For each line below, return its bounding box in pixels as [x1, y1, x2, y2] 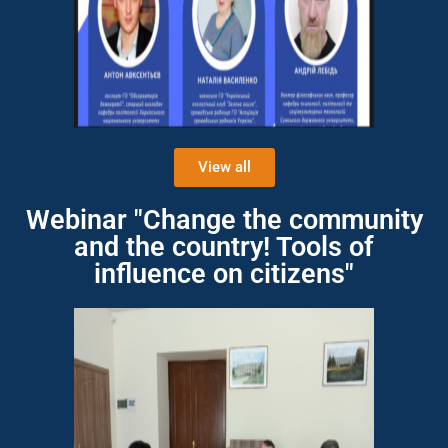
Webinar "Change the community [25, 204, 423, 236]
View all [197, 158, 251, 176]
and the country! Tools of [74, 231, 374, 263]
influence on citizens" [94, 258, 354, 290]
